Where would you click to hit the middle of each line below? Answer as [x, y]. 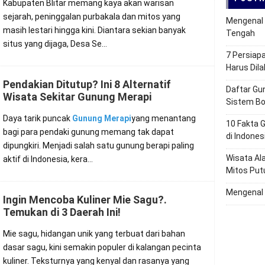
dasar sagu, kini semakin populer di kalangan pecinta [102, 247]
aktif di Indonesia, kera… [48, 159]
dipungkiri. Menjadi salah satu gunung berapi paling [98, 146]
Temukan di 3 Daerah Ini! [62, 212]
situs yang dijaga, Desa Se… [55, 44]
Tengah [241, 33]
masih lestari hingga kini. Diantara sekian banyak [94, 30]
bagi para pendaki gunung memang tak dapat [88, 132]
